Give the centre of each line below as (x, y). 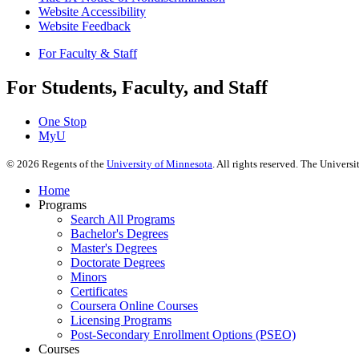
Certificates (99, 292)
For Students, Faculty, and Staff (137, 88)
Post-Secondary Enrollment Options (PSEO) (183, 335)
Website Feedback (85, 26)
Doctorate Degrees (118, 263)
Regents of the (73, 164)
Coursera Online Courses (134, 306)
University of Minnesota (159, 164)
